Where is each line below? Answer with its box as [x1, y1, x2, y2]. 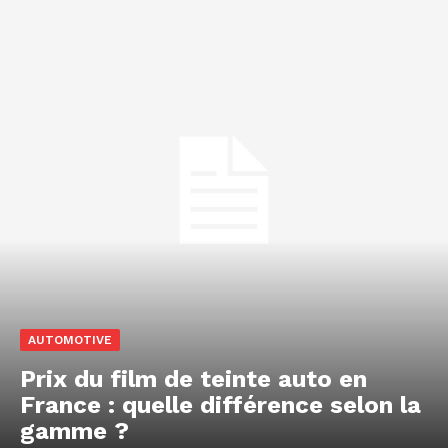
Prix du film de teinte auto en [20, 365, 367, 394]
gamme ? [20, 417, 129, 446]
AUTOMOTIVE [28, 333, 112, 348]
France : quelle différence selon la [20, 391, 421, 420]
